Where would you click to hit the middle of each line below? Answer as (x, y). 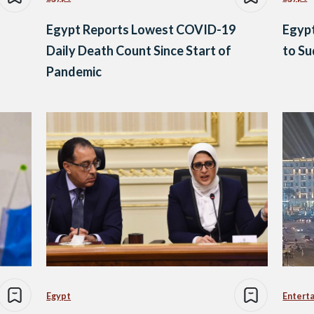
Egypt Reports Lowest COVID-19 (141, 29)
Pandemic (74, 71)
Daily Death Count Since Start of (139, 50)
